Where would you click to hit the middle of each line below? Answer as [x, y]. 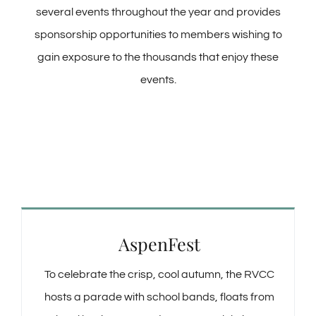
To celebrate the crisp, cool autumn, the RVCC [159, 275]
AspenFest [159, 243]
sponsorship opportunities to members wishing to [158, 34]
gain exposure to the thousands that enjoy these [158, 57]
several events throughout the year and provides [158, 12]
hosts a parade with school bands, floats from [159, 297]
